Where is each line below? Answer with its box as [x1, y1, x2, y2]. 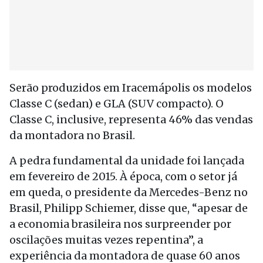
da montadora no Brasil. [9, 129, 135, 142]
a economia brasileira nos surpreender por [9, 217, 231, 231]
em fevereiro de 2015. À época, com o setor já [9, 170, 237, 183]
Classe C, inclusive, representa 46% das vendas [9, 113, 253, 126]
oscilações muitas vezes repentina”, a [9, 233, 203, 247]
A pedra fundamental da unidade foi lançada [9, 154, 244, 167]
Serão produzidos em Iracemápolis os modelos [9, 81, 252, 95]
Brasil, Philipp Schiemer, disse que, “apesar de [9, 201, 248, 215]
